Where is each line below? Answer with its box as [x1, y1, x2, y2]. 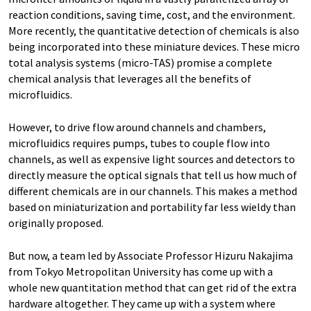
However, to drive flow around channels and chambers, [8, 120, 266, 134]
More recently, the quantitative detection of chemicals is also [8, 24, 299, 37]
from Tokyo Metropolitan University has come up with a [8, 264, 273, 278]
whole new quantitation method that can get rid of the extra [8, 280, 296, 294]
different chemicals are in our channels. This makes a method [8, 184, 297, 198]
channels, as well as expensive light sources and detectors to [8, 152, 295, 166]
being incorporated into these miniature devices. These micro [8, 40, 300, 53]
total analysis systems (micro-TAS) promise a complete [8, 56, 272, 69]
